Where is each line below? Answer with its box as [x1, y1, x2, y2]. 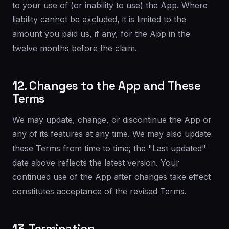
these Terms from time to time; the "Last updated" [12, 143, 206, 153]
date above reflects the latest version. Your [12, 157, 179, 168]
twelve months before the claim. [12, 43, 137, 53]
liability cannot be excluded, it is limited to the [12, 14, 186, 25]
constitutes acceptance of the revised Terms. [12, 186, 187, 196]
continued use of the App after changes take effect [12, 172, 211, 182]
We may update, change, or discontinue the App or [12, 114, 212, 125]
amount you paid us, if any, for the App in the [12, 29, 190, 39]
